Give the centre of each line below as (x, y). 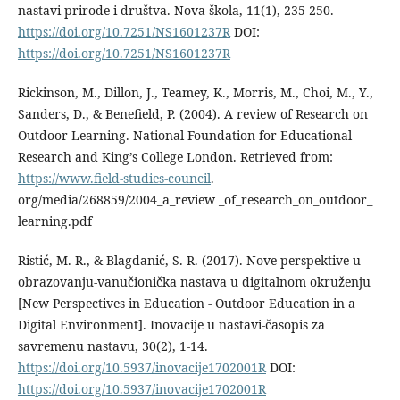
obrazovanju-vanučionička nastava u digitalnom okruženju (194, 282)
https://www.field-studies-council (114, 179)
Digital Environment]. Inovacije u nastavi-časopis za (171, 325)
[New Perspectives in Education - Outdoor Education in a (186, 304)
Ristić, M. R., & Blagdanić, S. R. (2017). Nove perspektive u (189, 261)
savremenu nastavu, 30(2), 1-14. (112, 346)
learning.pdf (54, 221)
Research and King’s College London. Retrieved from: (175, 157)
